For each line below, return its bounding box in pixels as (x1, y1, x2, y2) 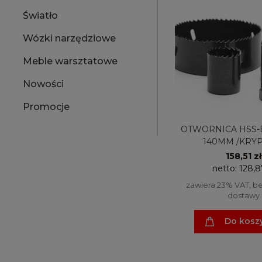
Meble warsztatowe (23, 56, 118, 67)
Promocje (23, 101, 70, 113)
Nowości (23, 78, 64, 90)
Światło (23, 10, 58, 22)
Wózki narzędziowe (23, 33, 116, 44)
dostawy (227, 190, 260, 200)
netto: (212, 163, 239, 174)
